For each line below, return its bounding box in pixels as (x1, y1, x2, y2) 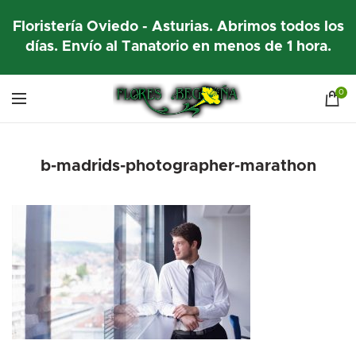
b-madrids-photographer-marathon (40, 158, 316, 174)
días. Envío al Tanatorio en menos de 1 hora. (25, 40, 331, 54)
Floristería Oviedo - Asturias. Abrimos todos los (12, 20, 344, 34)
